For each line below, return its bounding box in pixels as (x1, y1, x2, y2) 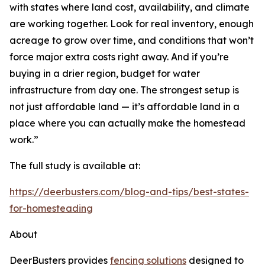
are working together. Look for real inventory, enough (9, 18, 254, 30)
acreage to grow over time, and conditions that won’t (9, 34, 254, 47)
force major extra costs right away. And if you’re (9, 51, 229, 63)
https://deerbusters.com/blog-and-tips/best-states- (9, 186, 249, 198)
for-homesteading (9, 202, 93, 215)
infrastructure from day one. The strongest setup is (9, 84, 239, 96)
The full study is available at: (9, 160, 140, 172)
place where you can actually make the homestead (9, 117, 245, 130)
